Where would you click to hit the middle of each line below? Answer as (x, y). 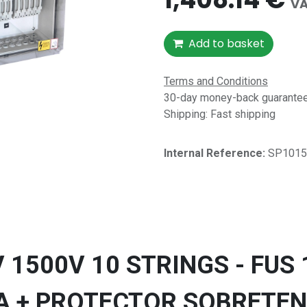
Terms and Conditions (216, 81)
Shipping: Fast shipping (220, 114)
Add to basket (226, 44)
